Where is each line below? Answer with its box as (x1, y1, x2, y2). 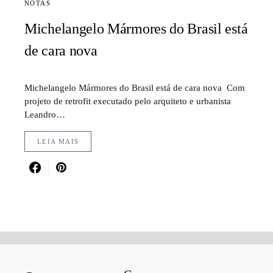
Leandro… (24, 109, 65, 120)
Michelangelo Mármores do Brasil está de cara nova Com (24, 82, 245, 93)
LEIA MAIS (37, 138, 79, 146)
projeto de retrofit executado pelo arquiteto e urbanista (24, 96, 231, 107)
